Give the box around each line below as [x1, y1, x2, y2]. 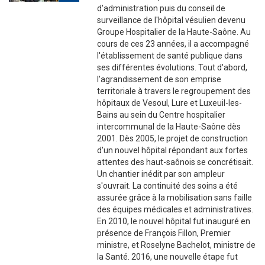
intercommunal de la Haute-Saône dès [97, 122, 241, 132]
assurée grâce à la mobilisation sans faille [97, 193, 253, 203]
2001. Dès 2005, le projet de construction [97, 134, 248, 144]
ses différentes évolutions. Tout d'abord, [97, 63, 248, 73]
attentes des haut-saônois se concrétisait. [97, 157, 254, 167]
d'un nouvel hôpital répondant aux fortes [97, 146, 248, 156]
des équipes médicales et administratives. [97, 205, 254, 215]
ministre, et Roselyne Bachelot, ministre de [97, 240, 256, 250]
